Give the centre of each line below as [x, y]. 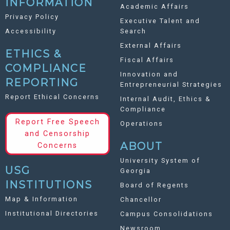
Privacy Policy [32, 16]
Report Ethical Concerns [52, 97]
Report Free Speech [57, 122]
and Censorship [57, 133]
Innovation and [149, 74]
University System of [160, 160]
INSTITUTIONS [49, 185]
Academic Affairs [155, 6]
